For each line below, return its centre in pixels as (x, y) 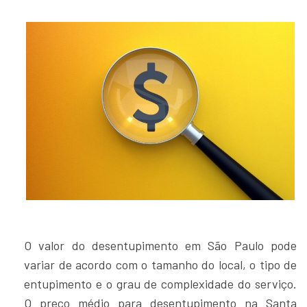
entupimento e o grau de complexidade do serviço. (160, 283)
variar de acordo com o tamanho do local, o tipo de (160, 264)
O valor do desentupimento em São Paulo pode (160, 245)
